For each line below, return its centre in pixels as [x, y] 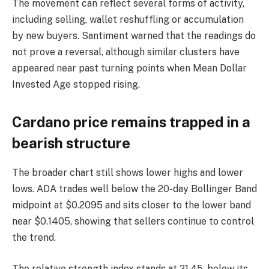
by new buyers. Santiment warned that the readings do [134, 35]
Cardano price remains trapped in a [131, 122]
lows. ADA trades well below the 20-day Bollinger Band [134, 189]
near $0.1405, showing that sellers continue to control [133, 222]
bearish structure [71, 143]
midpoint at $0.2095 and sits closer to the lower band [131, 205]
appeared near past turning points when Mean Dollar [129, 68]
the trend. [34, 238]
